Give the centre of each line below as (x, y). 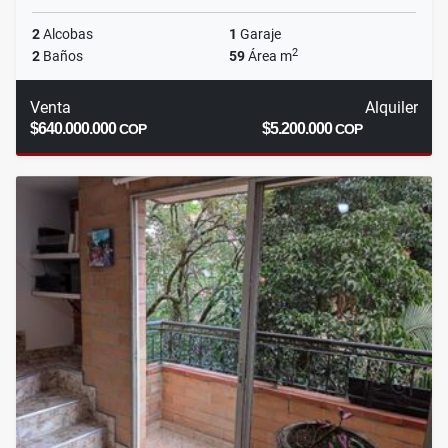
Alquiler (391, 108)
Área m (268, 56)
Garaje (259, 34)
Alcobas (66, 34)
